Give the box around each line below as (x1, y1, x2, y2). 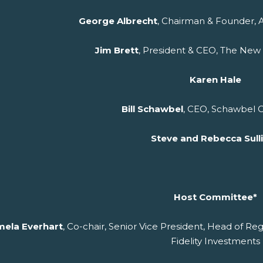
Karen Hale (189, 74, 241, 86)
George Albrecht (78, 15, 157, 27)
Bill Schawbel (122, 103, 183, 115)
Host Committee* (173, 191, 257, 203)
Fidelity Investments (170, 235, 260, 247)
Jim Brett (95, 45, 139, 56)
